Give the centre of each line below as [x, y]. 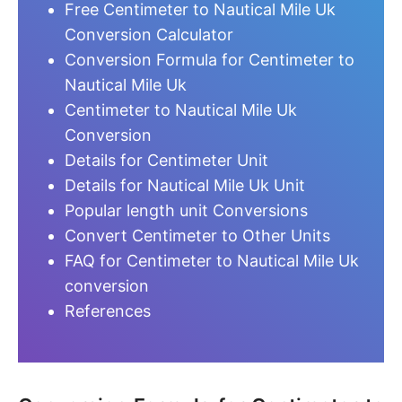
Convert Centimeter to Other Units [197, 236]
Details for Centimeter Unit [166, 160]
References [108, 311]
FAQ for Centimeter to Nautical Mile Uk [212, 261]
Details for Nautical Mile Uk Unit [185, 185]
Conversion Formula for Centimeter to [210, 60]
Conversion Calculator [149, 35]
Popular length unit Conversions [186, 210]
